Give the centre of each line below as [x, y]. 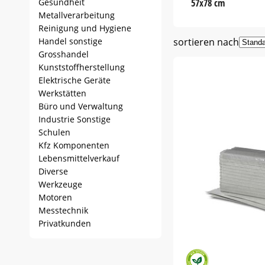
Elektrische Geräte [75, 80]
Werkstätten [62, 93]
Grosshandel [64, 54]
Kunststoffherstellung [82, 67]
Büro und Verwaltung [81, 106]
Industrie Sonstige [75, 119]
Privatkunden [65, 223]
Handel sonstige [70, 41]
